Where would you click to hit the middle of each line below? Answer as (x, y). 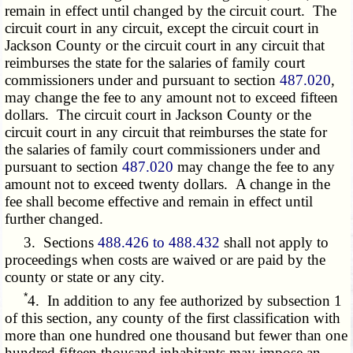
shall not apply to (275, 242)
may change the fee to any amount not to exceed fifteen (172, 97)
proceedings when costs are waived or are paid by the (165, 259)
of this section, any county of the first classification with (173, 318)
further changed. (54, 218)
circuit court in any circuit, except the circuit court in (162, 28)
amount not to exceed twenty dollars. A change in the (168, 184)
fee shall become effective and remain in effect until (159, 201)
